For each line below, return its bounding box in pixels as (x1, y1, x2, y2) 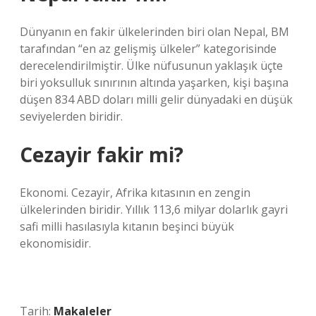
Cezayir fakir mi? (20, 141, 183, 168)
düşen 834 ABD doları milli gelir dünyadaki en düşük (20, 92, 293, 107)
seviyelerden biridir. (20, 109, 123, 124)
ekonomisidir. (20, 236, 91, 251)
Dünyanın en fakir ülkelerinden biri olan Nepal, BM (20, 24, 289, 39)
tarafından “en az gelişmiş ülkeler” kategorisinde (20, 41, 276, 56)
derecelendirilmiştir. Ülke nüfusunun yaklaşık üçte (20, 58, 283, 73)
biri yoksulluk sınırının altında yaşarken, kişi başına (20, 75, 288, 90)
